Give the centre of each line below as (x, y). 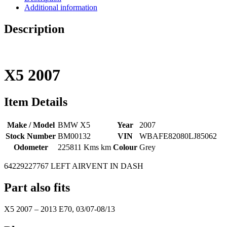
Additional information (61, 7)
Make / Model (31, 125)
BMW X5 (74, 125)
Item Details (36, 102)
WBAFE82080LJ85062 (178, 136)
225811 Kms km (84, 147)
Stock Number (31, 136)
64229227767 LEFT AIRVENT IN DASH (74, 166)
